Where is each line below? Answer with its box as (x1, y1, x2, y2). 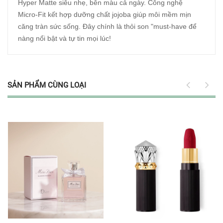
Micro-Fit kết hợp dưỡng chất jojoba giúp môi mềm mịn (18, 10, 191, 19)
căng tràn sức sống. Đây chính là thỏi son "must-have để (18, 22, 197, 31)
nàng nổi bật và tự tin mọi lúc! (18, 34, 111, 43)
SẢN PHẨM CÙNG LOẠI (7, 81, 86, 90)
